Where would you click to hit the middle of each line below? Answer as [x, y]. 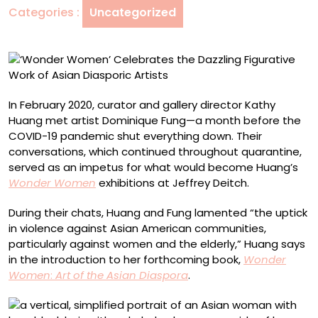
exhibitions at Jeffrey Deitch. [174, 183]
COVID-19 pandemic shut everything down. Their [135, 136]
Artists [169, 78]
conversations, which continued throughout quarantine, [155, 152]
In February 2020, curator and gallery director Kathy [142, 105]
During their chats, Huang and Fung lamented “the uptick [158, 213]
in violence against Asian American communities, [137, 228]
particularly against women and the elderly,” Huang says [157, 244]
